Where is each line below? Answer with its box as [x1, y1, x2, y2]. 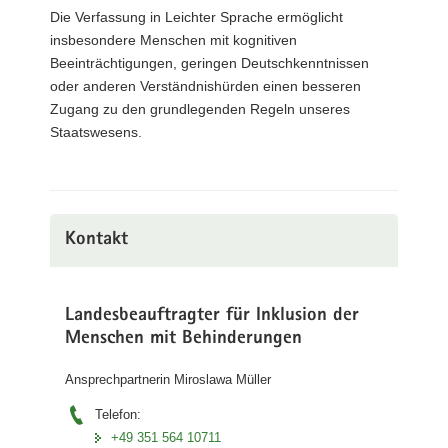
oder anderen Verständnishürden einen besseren [50, 77, 361, 94]
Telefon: [95, 407, 141, 422]
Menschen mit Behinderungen [65, 329, 302, 349]
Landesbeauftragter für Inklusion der [65, 306, 359, 326]
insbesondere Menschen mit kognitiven [50, 31, 297, 48]
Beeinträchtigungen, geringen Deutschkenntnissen [50, 54, 369, 71]
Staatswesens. [50, 123, 142, 140]
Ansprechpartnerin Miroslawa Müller [65, 372, 271, 387]
